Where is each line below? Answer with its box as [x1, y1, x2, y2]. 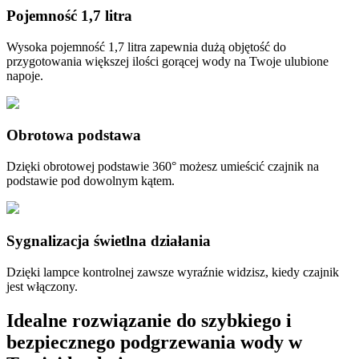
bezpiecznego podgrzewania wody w [6, 331, 302, 353]
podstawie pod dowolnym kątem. [6, 174, 175, 188]
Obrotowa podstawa [6, 127, 141, 144]
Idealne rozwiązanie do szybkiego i [6, 309, 292, 331]
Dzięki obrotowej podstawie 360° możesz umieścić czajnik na [6, 159, 319, 174]
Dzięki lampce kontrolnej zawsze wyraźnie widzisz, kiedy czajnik [6, 264, 339, 279]
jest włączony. [6, 279, 78, 293]
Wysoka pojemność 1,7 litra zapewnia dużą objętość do [6, 39, 286, 54]
